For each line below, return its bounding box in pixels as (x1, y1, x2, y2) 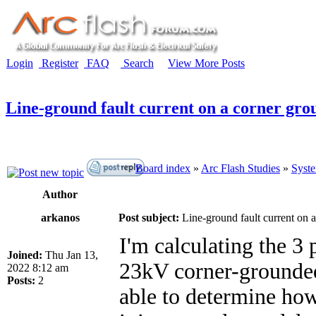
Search (121, 57, 154, 69)
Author (42, 188, 78, 200)
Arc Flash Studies (201, 162, 280, 174)
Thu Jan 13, (42, 248, 98, 261)
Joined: (7, 248, 42, 261)
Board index (135, 162, 190, 174)
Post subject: (119, 211, 179, 224)
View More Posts (168, 57, 245, 69)
